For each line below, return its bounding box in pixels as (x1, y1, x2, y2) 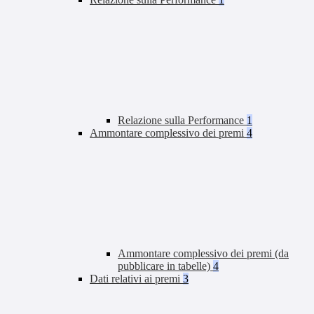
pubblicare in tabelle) (118, 260, 213, 273)
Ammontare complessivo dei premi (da (118, 247, 289, 260)
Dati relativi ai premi (90, 273, 183, 285)
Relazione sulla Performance (118, 114, 247, 127)
